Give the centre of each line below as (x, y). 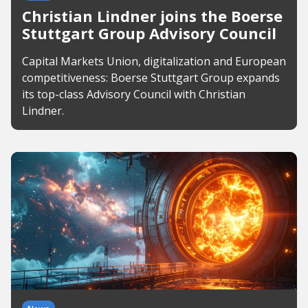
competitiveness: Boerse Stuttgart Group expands (151, 78)
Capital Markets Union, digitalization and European (154, 61)
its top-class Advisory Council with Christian (134, 94)
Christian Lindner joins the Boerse (152, 16)
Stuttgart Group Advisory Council (149, 33)
